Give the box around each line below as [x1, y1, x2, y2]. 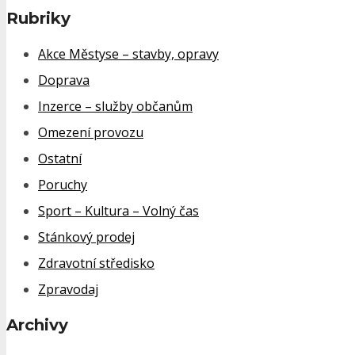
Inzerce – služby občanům [38, 97, 193, 115]
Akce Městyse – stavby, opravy [38, 44, 219, 63]
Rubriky [6, 9, 71, 29]
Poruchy [38, 175, 87, 193]
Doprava [38, 71, 90, 89]
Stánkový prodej [38, 227, 135, 246]
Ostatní [38, 149, 82, 167]
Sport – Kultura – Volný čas [38, 201, 199, 219]
